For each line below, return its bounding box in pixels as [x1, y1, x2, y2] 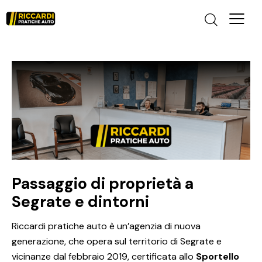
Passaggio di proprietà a [12, 173, 194, 194]
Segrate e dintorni [12, 191, 149, 212]
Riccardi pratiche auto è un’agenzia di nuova [12, 220, 201, 233]
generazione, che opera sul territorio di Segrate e [12, 235, 222, 248]
